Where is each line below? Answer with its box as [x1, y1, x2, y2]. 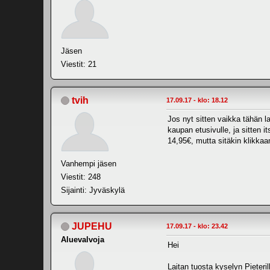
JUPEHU [72, 221, 112, 231]
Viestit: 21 [61, 59, 96, 69]
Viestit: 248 [61, 172, 101, 181]
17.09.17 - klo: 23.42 [166, 222, 228, 230]
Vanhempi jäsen [61, 159, 116, 168]
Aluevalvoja [61, 234, 104, 244]
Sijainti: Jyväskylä [61, 185, 125, 195]
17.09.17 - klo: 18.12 [166, 96, 228, 104]
